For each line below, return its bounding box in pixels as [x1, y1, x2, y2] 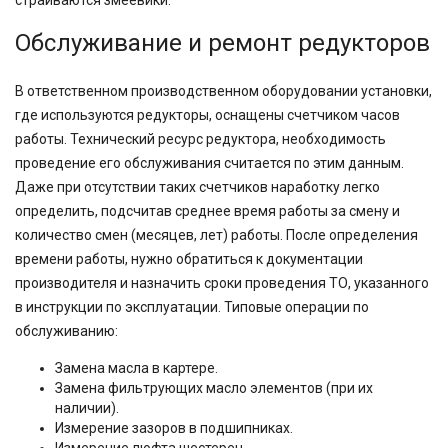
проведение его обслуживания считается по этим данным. [15, 155, 404, 171]
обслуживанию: [15, 323, 118, 339]
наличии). [55, 400, 119, 416]
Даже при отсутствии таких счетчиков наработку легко [15, 179, 380, 195]
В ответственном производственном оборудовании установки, [15, 83, 432, 99]
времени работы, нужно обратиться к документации [15, 251, 363, 267]
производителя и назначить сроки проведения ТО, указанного [15, 275, 429, 291]
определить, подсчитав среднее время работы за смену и [15, 203, 400, 219]
